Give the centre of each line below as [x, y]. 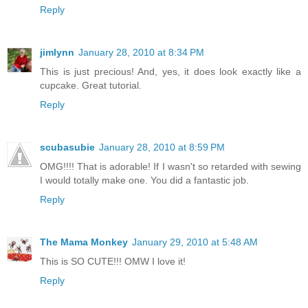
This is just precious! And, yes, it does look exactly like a [170, 71]
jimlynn [57, 52]
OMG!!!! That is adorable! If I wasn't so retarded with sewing [170, 166]
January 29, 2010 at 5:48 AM [195, 242]
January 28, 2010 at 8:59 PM [162, 147]
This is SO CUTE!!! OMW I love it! [113, 261]
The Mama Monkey [84, 242]
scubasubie [67, 147]
